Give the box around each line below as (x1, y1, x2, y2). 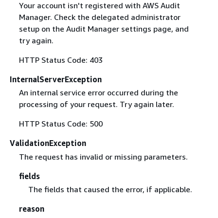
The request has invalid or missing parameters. (18, 151, 188, 162)
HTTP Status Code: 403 (18, 55, 103, 65)
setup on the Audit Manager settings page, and (18, 24, 189, 34)
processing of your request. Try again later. (18, 99, 174, 109)
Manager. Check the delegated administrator (18, 12, 181, 22)
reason (18, 203, 44, 214)
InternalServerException (10, 74, 102, 85)
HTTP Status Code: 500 (18, 119, 103, 129)
